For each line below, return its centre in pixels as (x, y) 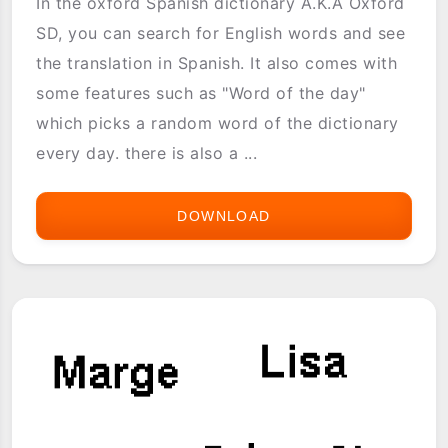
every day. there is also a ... (147, 152)
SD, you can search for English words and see (221, 32)
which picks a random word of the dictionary (217, 122)
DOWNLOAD (224, 215)
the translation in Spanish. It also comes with (217, 62)
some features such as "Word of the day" (201, 92)
